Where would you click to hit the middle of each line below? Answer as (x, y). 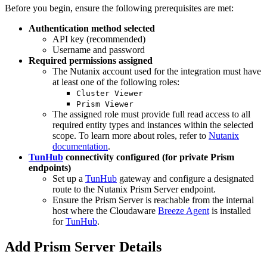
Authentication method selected (92, 29)
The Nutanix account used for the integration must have (157, 72)
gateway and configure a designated (185, 179)
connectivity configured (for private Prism (149, 157)
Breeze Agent (184, 211)
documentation (80, 147)
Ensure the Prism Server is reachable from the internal (153, 200)
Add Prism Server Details (83, 247)
